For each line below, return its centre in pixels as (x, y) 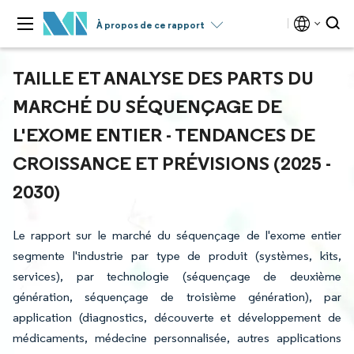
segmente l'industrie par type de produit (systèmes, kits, (177, 256)
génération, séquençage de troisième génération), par (177, 297)
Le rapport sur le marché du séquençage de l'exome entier (177, 235)
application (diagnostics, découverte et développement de (177, 317)
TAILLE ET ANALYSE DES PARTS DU (163, 77)
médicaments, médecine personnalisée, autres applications (177, 338)
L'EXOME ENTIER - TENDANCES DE (164, 134)
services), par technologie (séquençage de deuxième (177, 276)
